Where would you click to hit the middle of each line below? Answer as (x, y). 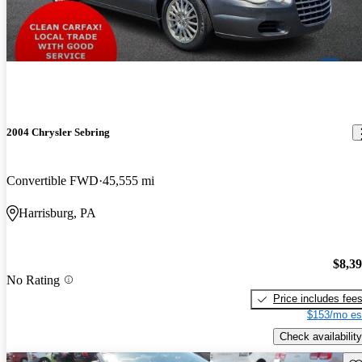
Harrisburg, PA (57, 213)
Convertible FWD (53, 180)
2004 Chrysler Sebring (58, 133)
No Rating (33, 280)
